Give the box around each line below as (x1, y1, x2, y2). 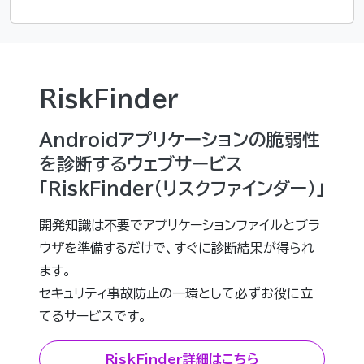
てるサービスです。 (39, 309, 147, 323)
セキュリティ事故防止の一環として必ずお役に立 (39, 286, 313, 300)
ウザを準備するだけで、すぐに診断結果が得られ (39, 240, 314, 254)
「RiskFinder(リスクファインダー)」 (39, 179, 325, 197)
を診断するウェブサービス (39, 154, 243, 173)
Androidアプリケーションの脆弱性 (39, 130, 320, 149)
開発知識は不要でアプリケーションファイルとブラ (39, 218, 320, 232)
